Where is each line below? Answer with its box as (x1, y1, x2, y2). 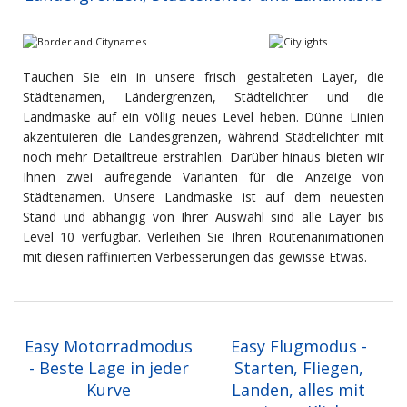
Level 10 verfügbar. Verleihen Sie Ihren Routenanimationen (23, 228, 384, 246)
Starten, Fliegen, (233, 357, 363, 380)
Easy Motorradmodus (25, 335, 193, 358)
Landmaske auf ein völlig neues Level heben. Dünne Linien (23, 108, 384, 126)
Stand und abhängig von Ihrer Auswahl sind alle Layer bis (23, 208, 384, 226)
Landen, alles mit (232, 379, 365, 402)
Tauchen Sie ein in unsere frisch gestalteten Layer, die (23, 68, 384, 86)
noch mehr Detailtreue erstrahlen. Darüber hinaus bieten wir (23, 148, 384, 166)
